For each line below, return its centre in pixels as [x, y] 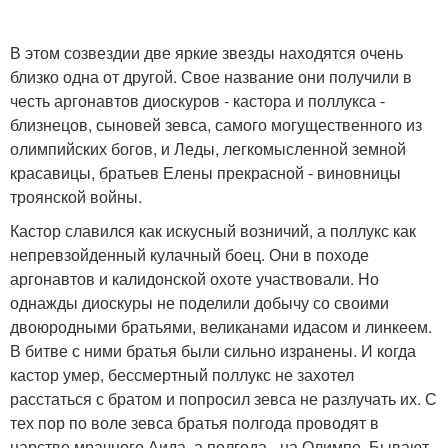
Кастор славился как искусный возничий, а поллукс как [213, 231]
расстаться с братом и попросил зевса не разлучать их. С [223, 399]
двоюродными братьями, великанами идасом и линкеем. [221, 327]
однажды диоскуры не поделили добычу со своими [199, 303]
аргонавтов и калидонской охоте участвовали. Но [194, 279]
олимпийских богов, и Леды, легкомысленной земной [208, 149]
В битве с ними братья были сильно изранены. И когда [213, 351]
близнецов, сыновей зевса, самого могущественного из [216, 125]
